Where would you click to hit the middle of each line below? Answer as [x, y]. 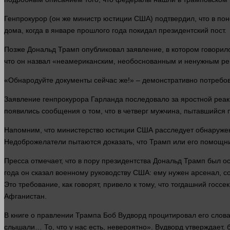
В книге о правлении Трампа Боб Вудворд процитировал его [108, 215]
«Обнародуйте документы [49, 80]
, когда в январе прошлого [67, 31]
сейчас [106, 80]
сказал [42, 173]
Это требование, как [39, 185]
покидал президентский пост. [177, 31]
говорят [87, 185]
